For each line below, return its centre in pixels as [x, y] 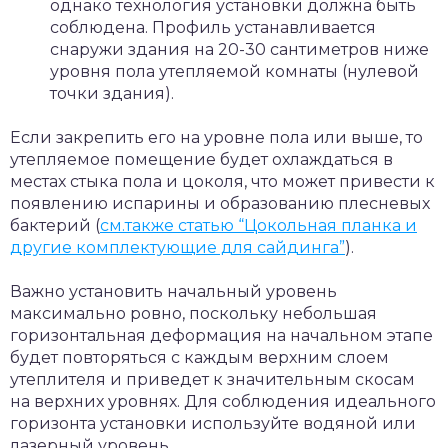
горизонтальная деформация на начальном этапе [221, 335]
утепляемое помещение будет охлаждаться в [201, 159]
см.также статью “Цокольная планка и [258, 225]
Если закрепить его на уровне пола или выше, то [216, 137]
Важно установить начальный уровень [173, 291]
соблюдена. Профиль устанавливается [213, 27]
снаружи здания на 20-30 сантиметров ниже [239, 49]
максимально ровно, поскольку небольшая [193, 313]
